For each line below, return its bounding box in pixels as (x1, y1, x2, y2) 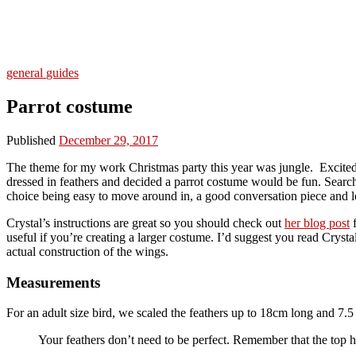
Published (6, 133, 59, 147)
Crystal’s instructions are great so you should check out (6, 215, 284, 230)
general (6, 66, 43, 79)
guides (46, 66, 79, 79)
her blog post (284, 215, 350, 230)
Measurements (6, 273, 100, 291)
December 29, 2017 (59, 133, 158, 147)
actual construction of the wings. (6, 244, 168, 258)
